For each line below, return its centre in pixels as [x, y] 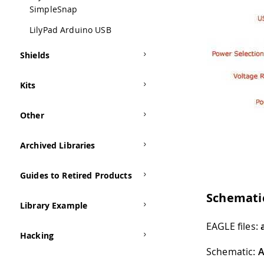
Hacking [37, 235]
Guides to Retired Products [76, 175]
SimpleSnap [54, 9]
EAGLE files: [234, 227]
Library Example [54, 205]
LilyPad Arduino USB [70, 30]
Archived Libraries [58, 145]
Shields [35, 55]
